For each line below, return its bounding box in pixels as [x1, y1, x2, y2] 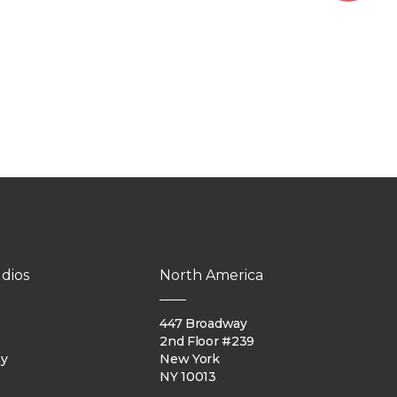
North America [160, 267, 264, 284]
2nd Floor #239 [160, 333, 255, 350]
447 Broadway [160, 315, 247, 332]
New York [160, 351, 220, 368]
